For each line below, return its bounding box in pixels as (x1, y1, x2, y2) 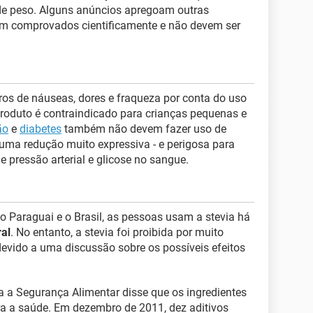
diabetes (20, 122, 61, 136)
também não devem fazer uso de (61, 122, 226, 136)
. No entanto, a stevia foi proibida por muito (10, 225, 224, 239)
